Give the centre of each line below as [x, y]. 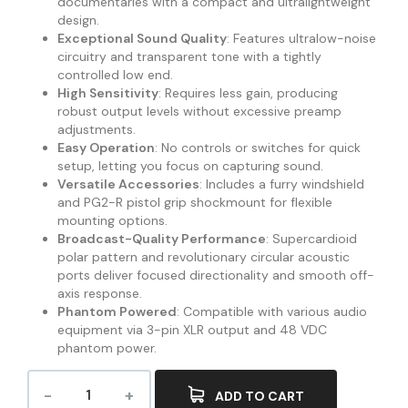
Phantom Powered [117, 311]
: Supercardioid [311, 238]
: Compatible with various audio [271, 311]
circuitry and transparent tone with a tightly [189, 56]
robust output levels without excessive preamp [199, 111]
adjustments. [96, 129]
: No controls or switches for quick [257, 147]
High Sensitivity [107, 92]
